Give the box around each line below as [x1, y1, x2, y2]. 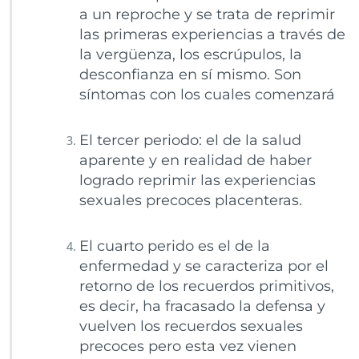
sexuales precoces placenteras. [79, 192, 302, 210]
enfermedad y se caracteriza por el [79, 257, 329, 276]
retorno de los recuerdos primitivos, [79, 277, 334, 296]
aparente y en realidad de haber [79, 151, 312, 170]
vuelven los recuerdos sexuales [79, 317, 303, 336]
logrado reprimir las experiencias [79, 171, 316, 190]
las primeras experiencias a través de [79, 26, 345, 44]
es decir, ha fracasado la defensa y [79, 297, 325, 316]
